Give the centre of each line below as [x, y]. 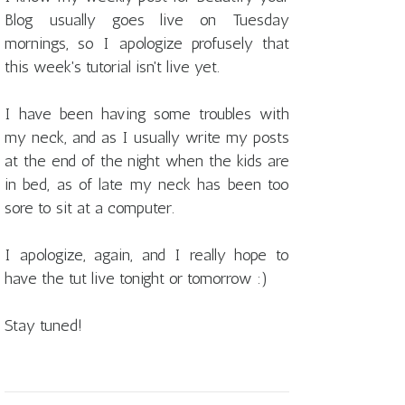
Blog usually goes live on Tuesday [147, 20]
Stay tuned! [43, 326]
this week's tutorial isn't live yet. [112, 67]
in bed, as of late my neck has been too [147, 185]
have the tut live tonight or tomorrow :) [136, 279]
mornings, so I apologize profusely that [147, 44]
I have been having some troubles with [147, 114]
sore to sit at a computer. [89, 208]
